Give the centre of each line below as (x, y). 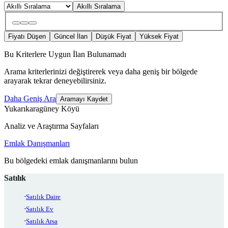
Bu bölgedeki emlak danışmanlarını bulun (71, 161)
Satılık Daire (43, 197)
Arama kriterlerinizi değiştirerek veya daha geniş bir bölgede (101, 72)
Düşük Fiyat (113, 37)
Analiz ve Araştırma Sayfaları (51, 126)
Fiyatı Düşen (27, 37)
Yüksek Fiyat (159, 37)
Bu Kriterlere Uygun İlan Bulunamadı (65, 54)
